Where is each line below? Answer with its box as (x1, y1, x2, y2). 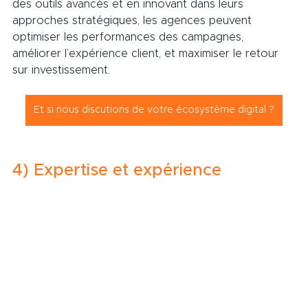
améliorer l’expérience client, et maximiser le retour (12, 48, 282, 60)
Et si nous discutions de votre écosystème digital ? (34, 105, 274, 115)
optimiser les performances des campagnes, (12, 32, 247, 43)
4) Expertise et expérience (12, 162, 245, 179)
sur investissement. (12, 65, 127, 76)
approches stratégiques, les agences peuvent (12, 15, 255, 27)
